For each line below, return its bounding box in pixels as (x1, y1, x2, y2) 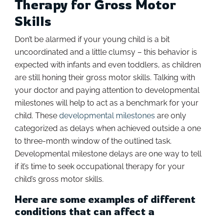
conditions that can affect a (15, 204, 154, 218)
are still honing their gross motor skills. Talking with (15, 72, 195, 82)
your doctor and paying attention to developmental (15, 85, 199, 95)
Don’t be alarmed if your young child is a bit (15, 34, 170, 44)
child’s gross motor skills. (15, 174, 104, 184)
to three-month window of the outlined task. (15, 136, 172, 146)
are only (155, 110, 186, 120)
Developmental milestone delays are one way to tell (15, 149, 201, 158)
